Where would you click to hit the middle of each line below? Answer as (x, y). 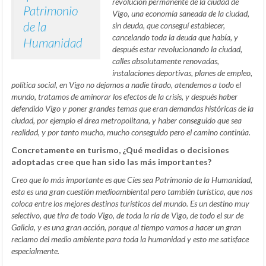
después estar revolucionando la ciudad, (177, 49)
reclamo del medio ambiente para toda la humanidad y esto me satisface (130, 239)
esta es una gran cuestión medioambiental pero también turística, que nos (132, 192)
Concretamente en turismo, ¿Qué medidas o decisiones (120, 150)
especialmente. (35, 251)
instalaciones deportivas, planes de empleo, (182, 73)
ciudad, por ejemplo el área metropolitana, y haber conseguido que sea (126, 121)
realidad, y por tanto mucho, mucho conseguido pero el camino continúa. (131, 132)
